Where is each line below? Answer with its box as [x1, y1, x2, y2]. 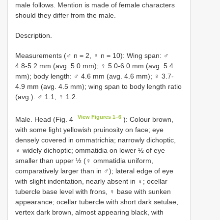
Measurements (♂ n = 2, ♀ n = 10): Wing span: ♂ [15, 51, 169, 59]
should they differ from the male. [15, 11, 116, 19]
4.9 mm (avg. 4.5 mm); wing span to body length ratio [15, 82, 182, 90]
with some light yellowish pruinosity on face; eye [15, 125, 164, 134]
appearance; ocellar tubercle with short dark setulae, [15, 197, 178, 206]
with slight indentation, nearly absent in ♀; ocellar [15, 177, 167, 185]
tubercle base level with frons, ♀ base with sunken [15, 187, 171, 195]
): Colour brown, [121, 115, 174, 123]
